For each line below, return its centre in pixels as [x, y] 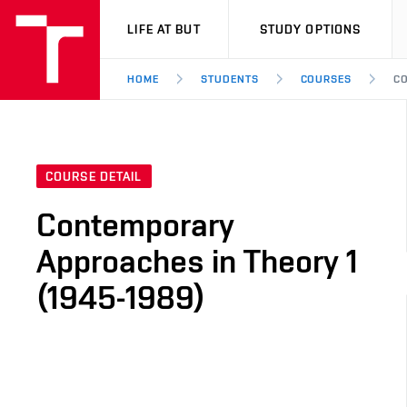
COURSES [326, 79]
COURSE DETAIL [94, 177]
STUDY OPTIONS [310, 29]
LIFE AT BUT [164, 29]
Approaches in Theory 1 [197, 261]
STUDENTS [229, 79]
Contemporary [135, 225]
